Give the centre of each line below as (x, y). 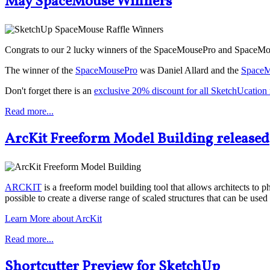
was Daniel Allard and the (189, 71)
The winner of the (40, 71)
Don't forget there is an (49, 91)
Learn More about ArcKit (53, 219)
